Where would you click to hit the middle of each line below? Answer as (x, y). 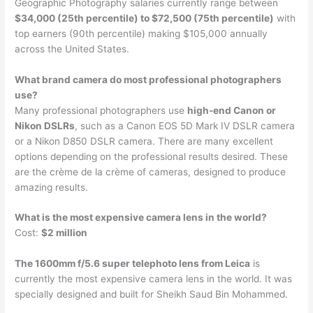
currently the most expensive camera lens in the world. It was (154, 279)
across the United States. (72, 49)
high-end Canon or (232, 110)
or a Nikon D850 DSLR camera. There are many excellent (144, 141)
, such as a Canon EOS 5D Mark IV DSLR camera (185, 125)
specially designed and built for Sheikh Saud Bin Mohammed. (152, 294)
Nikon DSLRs (45, 125)
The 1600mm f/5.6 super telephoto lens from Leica (133, 264)
